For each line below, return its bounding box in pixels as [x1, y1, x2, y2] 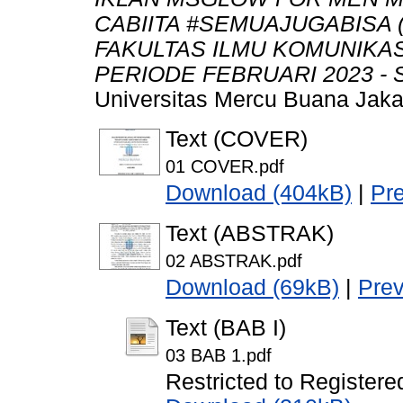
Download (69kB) [166, 275, 339, 300]
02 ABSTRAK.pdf [166, 251, 302, 272]
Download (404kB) [166, 181, 352, 206]
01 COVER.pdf [166, 157, 284, 177]
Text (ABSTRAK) [166, 221, 334, 246]
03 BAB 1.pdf [166, 345, 272, 366]
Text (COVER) [166, 127, 308, 152]
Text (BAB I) [166, 316, 286, 341]
